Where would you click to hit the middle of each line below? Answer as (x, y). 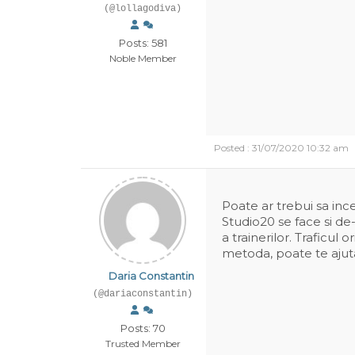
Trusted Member (143, 344)
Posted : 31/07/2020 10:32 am (281, 148)
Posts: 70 (143, 328)
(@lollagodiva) (143, 9)
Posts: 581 (143, 43)
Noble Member (143, 58)
